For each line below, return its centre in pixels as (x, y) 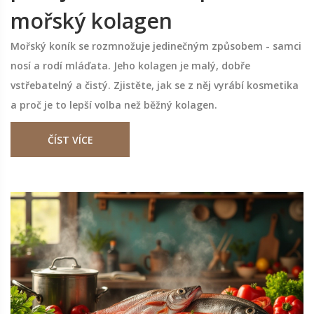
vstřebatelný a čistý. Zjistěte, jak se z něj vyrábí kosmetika (155, 86)
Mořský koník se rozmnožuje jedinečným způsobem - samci (156, 46)
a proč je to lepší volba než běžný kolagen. (114, 105)
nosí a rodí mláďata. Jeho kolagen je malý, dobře (130, 66)
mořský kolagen (91, 21)
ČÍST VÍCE (70, 140)
